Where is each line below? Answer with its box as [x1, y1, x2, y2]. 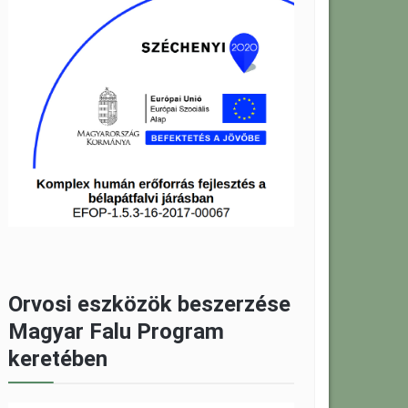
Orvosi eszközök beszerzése [8, 291, 291, 317]
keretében [8, 345, 107, 372]
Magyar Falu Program [8, 318, 224, 344]
